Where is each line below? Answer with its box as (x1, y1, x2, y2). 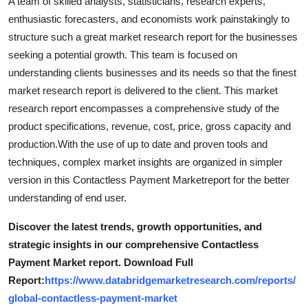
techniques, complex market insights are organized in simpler (8, 156, 283, 168)
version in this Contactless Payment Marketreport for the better (8, 174, 289, 186)
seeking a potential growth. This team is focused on (8, 49, 237, 61)
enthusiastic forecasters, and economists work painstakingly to (8, 13, 289, 25)
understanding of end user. (8, 192, 126, 204)
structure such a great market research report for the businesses (8, 31, 298, 43)
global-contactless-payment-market (8, 292, 177, 305)
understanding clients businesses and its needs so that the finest (8, 67, 296, 79)
